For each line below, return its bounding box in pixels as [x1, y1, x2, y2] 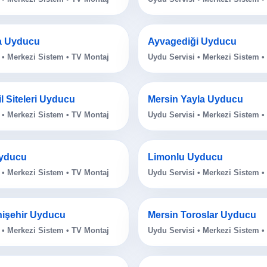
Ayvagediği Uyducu [148, 36, 237, 47]
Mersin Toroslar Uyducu [148, 210, 256, 221]
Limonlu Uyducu [148, 152, 223, 163]
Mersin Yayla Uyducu [148, 94, 243, 105]
